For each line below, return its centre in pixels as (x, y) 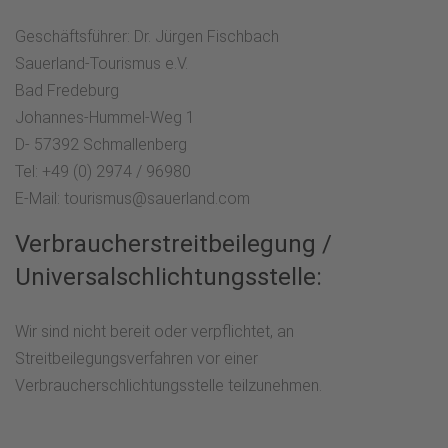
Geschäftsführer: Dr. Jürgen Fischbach (147, 36)
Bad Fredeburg (67, 90)
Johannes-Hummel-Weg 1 (105, 117)
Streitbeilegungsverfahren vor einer (136, 358)
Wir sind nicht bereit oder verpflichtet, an (154, 331)
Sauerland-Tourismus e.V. (101, 63)
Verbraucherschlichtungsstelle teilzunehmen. (168, 385)
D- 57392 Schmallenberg (101, 144)
